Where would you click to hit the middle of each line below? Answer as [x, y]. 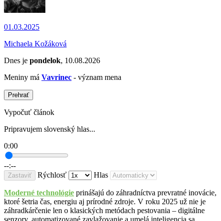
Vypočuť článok [29, 112]
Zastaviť [20, 176]
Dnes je [17, 61]
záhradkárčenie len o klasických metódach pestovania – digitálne [104, 211]
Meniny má [23, 77]
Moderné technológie [39, 193]
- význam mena [96, 77]
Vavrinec [56, 77]
